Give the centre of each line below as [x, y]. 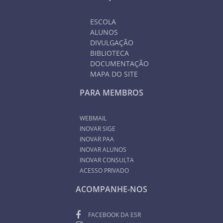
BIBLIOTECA [110, 53]
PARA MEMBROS [111, 92]
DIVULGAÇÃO [112, 42]
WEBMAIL [93, 118]
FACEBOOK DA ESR [114, 215]
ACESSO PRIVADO [104, 170]
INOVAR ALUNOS [103, 149]
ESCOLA [103, 21]
